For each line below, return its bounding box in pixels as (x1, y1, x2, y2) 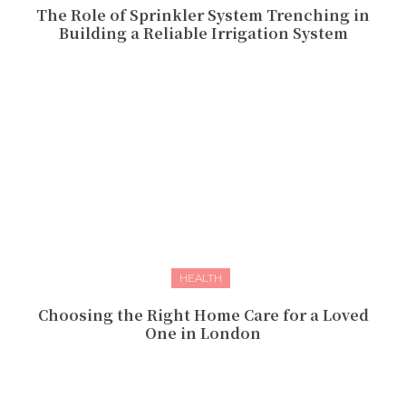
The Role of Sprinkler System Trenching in (36, 5, 370, 26)
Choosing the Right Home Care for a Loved (37, 304, 369, 326)
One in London (145, 323, 261, 344)
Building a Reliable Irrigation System (58, 23, 348, 44)
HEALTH (179, 271, 222, 285)
